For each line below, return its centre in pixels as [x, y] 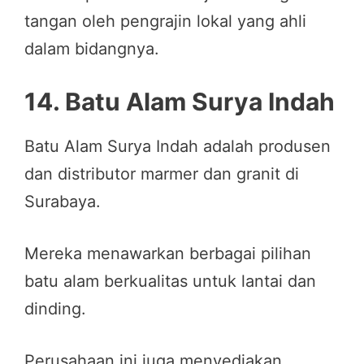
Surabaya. [63, 201]
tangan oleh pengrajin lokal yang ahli [165, 21]
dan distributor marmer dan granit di [162, 173]
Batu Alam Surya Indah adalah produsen [178, 146]
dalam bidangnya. [92, 48]
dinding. [55, 308]
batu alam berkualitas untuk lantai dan [170, 281]
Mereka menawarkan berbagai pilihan [168, 253]
